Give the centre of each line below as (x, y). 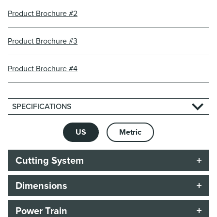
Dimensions (41, 186)
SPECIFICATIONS (42, 107)
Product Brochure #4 (43, 69)
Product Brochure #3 (43, 41)
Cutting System (50, 161)
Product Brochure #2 (43, 14)
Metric (130, 132)
